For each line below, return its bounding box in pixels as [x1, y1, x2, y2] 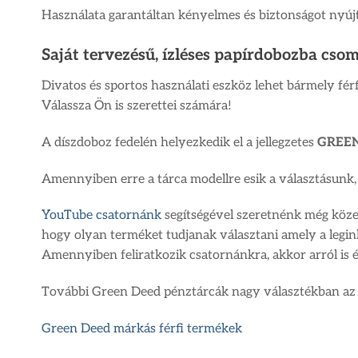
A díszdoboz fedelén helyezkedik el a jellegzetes [42, 134, 317, 150]
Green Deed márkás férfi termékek [42, 320, 242, 336]
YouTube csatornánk [42, 208, 161, 224]
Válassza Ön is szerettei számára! [42, 98, 232, 113]
